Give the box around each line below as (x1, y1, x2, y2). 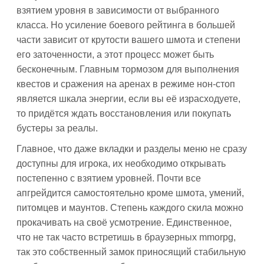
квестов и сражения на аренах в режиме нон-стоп (16, 79, 235, 89)
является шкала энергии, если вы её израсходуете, (16, 94, 240, 104)
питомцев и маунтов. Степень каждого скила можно (16, 203, 243, 213)
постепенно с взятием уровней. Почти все (16, 173, 201, 183)
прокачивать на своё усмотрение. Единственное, (16, 217, 232, 227)
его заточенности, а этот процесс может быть (16, 49, 214, 60)
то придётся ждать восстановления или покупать (16, 108, 231, 118)
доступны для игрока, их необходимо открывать (16, 159, 226, 169)
